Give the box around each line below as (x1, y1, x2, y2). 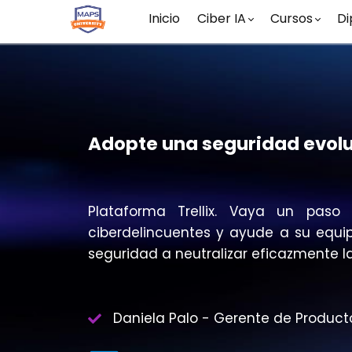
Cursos (270, 9, 313, 27)
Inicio (148, 9, 180, 27)
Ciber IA (197, 9, 246, 27)
